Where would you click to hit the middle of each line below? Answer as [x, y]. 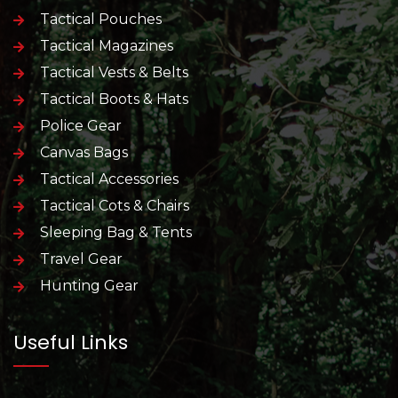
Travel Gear [81, 259]
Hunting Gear [89, 286]
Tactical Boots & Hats [114, 99]
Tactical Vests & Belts [114, 73]
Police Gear [81, 126]
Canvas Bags [84, 153]
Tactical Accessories [109, 179]
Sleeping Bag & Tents [116, 233]
